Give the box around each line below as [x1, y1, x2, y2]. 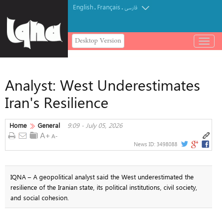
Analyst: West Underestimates [5, 75, 200, 95]
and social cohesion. [10, 193, 69, 202]
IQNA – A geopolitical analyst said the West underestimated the [10, 172, 194, 181]
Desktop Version [75, 36, 121, 46]
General [38, 121, 60, 129]
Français [97, 2, 120, 11]
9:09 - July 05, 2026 [67, 121, 122, 129]
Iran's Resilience [5, 92, 109, 112]
